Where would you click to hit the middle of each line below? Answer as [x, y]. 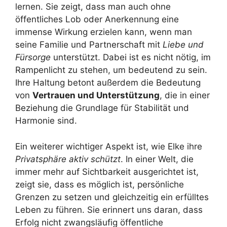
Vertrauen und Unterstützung [96, 96]
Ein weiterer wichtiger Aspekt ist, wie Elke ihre [109, 146]
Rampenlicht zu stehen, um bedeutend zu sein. [111, 70]
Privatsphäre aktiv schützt [68, 159]
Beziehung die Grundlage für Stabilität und [102, 108]
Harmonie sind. [46, 121]
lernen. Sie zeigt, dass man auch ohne [93, 7]
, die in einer [185, 96]
